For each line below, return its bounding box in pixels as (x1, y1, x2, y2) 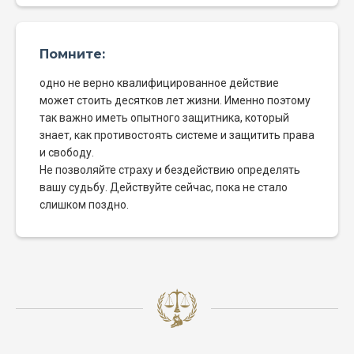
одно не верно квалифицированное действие (40, 77, 279, 90)
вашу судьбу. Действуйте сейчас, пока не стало (40, 181, 288, 194)
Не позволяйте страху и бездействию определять (40, 164, 300, 177)
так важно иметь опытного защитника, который (40, 111, 289, 125)
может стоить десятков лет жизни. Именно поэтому (40, 94, 311, 107)
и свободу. (40, 146, 94, 160)
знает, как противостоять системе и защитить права (40, 129, 314, 142)
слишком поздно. (40, 198, 129, 212)
